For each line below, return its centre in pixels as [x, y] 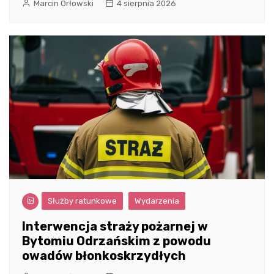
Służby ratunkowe [82, 201]
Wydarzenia [157, 201]
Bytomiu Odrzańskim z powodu [117, 241]
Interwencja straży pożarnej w [115, 227]
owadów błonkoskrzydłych [104, 256]
